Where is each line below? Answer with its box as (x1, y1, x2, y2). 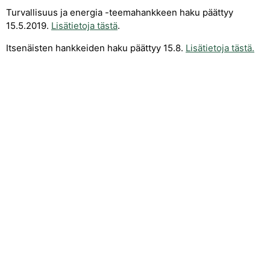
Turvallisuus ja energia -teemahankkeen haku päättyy (6, 7, 233, 19)
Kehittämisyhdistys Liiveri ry (64, 248, 206, 262)
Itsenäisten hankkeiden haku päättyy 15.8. (6, 42, 186, 54)
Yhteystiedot (100, 223, 170, 236)
